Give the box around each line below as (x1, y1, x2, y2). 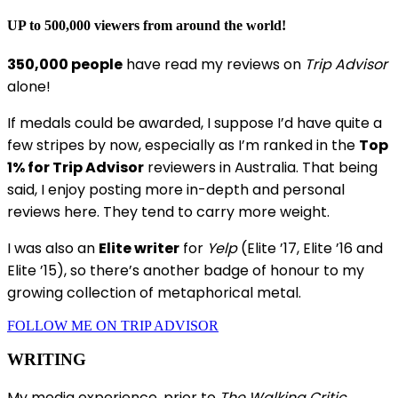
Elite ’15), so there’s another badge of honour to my (7, 259, 364, 281)
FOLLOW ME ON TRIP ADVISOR (7, 317, 219, 333)
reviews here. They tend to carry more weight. (7, 201, 330, 222)
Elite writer (99, 237, 179, 259)
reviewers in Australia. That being (144, 156, 378, 178)
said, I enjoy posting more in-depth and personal (7, 179, 345, 200)
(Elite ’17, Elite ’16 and (237, 237, 383, 259)
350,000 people (7, 53, 123, 75)
